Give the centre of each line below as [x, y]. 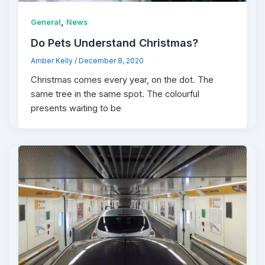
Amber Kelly [53, 61]
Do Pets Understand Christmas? [115, 42]
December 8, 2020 [112, 61]
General [46, 22]
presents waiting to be [76, 109]
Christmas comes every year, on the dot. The [122, 80]
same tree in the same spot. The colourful [115, 94]
